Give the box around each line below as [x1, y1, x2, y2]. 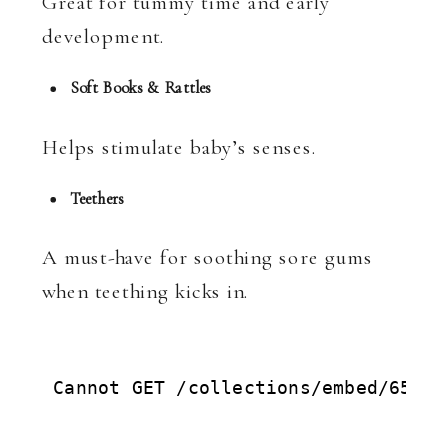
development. [42, 23, 165, 49]
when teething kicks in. [42, 278, 250, 304]
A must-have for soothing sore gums [42, 244, 373, 270]
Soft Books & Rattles [70, 78, 212, 98]
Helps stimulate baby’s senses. [42, 134, 317, 160]
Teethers [70, 188, 124, 209]
